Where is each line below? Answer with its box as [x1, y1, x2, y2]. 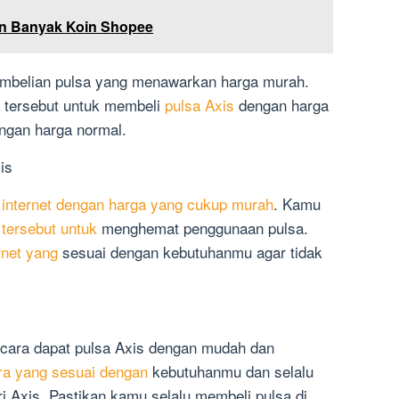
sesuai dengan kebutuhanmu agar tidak [58, 240, 322, 264]
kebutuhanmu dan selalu [148, 360, 313, 383]
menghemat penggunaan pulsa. [97, 216, 308, 240]
